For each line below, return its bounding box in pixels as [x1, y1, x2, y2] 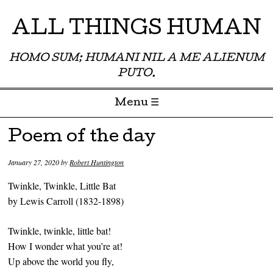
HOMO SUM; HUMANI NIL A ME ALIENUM [9, 54, 264, 64]
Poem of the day [8, 129, 156, 147]
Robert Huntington [69, 157, 124, 168]
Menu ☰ [114, 98, 159, 108]
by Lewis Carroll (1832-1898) [8, 194, 124, 208]
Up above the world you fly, [8, 255, 115, 268]
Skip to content [6, 121, 64, 134]
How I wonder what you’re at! [8, 239, 123, 253]
